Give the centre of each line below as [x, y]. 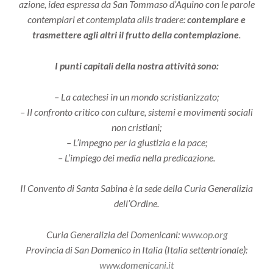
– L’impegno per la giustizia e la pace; [136, 142]
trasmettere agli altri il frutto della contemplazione [136, 35]
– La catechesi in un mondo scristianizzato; [136, 96]
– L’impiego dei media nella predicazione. [136, 157]
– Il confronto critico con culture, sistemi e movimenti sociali [136, 112]
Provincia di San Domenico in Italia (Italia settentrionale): [136, 249]
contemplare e [216, 19]
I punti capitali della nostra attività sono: [136, 65]
